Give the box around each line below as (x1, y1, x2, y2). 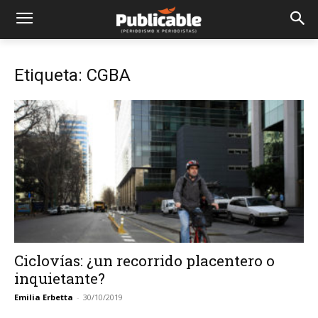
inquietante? (14, 268, 105, 289)
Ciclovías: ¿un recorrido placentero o (14, 251, 275, 271)
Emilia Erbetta (14, 292, 73, 303)
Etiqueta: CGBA (14, 65, 131, 85)
